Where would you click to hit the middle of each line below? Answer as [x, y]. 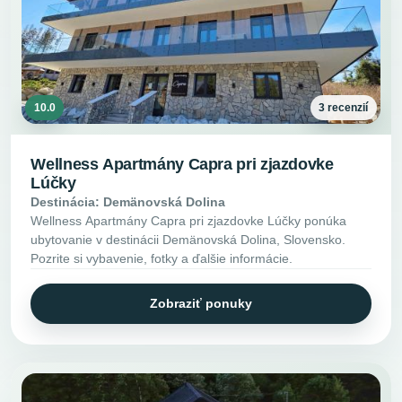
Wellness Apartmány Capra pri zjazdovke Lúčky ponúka [189, 220]
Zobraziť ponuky [201, 303]
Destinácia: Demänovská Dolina [128, 201]
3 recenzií [344, 108]
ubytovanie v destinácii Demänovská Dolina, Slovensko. [188, 239]
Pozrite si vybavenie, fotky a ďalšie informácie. [162, 258]
